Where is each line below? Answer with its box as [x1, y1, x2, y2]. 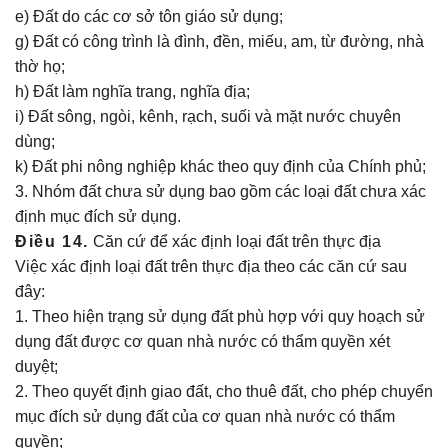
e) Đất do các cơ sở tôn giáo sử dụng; [15, 8, 283, 25]
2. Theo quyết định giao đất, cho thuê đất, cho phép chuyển [15, 383, 433, 400]
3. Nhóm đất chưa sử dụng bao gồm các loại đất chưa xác [15, 183, 426, 200]
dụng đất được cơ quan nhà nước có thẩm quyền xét [15, 333, 390, 350]
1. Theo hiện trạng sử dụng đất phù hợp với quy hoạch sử [15, 308, 425, 325]
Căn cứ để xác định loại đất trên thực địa [88, 233, 381, 250]
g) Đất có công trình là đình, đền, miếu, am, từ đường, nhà [15, 33, 424, 50]
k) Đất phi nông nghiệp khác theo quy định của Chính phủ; [15, 158, 426, 175]
